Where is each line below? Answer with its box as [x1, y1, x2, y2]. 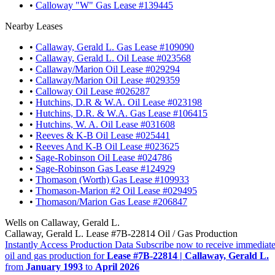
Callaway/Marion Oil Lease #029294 [36, 63, 180, 74]
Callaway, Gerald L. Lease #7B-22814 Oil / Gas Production [5, 228, 238, 239]
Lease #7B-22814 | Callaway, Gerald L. [107, 250, 269, 261]
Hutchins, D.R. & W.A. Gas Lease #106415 [36, 107, 207, 118]
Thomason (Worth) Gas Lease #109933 [36, 174, 189, 185]
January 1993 [26, 261, 83, 272]
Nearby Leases [5, 20, 63, 31]
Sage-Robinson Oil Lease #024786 [36, 152, 172, 163]
